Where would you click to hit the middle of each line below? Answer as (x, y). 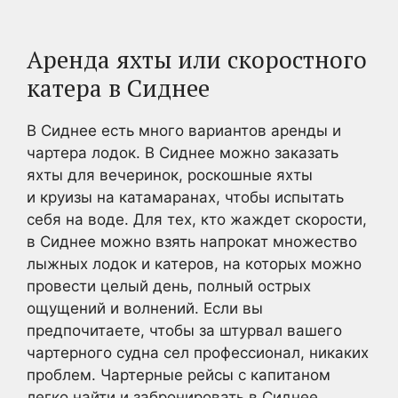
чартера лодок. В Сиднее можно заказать (183, 153)
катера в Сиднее (118, 88)
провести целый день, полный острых (169, 287)
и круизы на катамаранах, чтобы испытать (185, 198)
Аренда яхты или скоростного (197, 60)
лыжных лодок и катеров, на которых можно (194, 264)
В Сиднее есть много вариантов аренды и (184, 131)
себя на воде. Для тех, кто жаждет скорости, (197, 220)
